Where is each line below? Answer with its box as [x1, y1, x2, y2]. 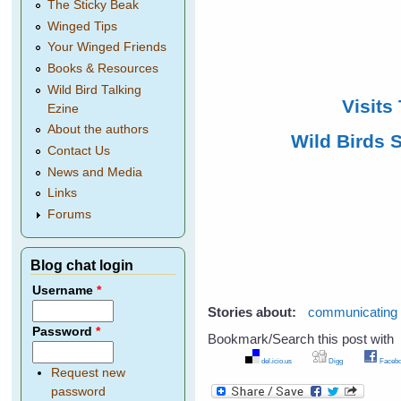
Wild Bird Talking [47, 82, 142, 97]
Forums [47, 208, 92, 222]
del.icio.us [259, 355, 292, 365]
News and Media [47, 165, 143, 179]
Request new [50, 366, 125, 380]
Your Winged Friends [47, 40, 167, 55]
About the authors [47, 123, 149, 137]
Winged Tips [47, 19, 118, 33]
